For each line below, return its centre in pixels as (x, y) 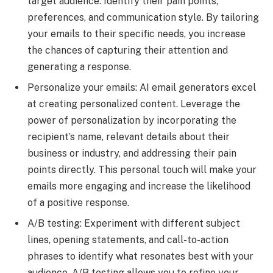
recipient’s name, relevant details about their (129, 137)
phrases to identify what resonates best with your (140, 257)
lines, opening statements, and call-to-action (128, 240)
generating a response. (79, 67)
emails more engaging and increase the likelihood (139, 186)
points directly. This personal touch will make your (142, 170)
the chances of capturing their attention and (128, 51)
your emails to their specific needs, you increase (136, 34)
